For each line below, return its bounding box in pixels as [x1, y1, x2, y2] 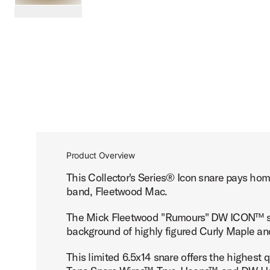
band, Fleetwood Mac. [66, 184, 168, 198]
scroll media [47, 31, 92, 42]
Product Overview [66, 150, 135, 160]
